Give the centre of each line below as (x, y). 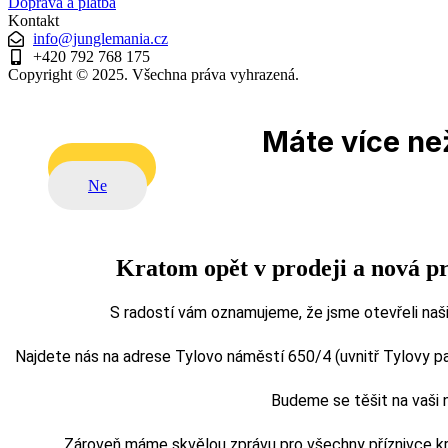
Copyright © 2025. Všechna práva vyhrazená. (153, 74)
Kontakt (33, 20)
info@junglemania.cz (100, 38)
